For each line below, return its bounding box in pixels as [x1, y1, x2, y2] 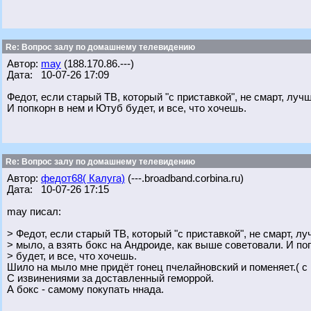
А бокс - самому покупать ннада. [7, 284, 164, 295]
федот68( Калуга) [41, 173, 125, 184]
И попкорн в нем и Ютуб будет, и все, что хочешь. [7, 103, 246, 114]
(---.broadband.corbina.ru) [125, 173, 244, 184]
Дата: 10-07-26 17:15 [7, 184, 109, 195]
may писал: [7, 206, 61, 217]
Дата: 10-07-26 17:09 [7, 69, 109, 81]
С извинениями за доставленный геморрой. [7, 273, 214, 284]
